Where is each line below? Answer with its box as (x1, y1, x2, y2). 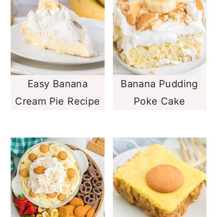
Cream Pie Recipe (15, 95, 100, 108)
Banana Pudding (121, 78, 198, 90)
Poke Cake (133, 95, 186, 108)
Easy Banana (27, 78, 88, 90)
